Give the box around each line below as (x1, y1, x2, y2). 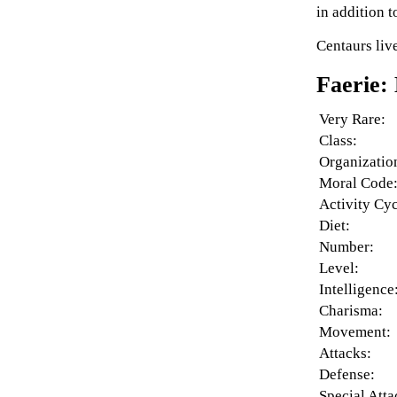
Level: (319, 259, 360, 276)
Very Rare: (319, 110, 386, 128)
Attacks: (319, 344, 372, 362)
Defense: (319, 365, 376, 383)
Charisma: (319, 301, 384, 319)
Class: (319, 131, 358, 149)
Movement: (319, 323, 392, 340)
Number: (319, 237, 375, 255)
